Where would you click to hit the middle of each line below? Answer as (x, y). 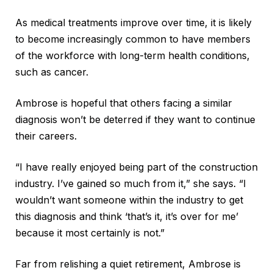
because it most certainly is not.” (90, 232)
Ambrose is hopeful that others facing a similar (124, 103)
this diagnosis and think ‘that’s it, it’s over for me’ (127, 216)
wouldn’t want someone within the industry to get (129, 200)
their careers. (46, 136)
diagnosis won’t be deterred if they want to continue (135, 119)
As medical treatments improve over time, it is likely (133, 22)
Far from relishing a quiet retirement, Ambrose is (128, 264)
